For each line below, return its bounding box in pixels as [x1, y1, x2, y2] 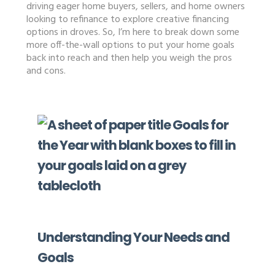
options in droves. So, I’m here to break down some [26, 24, 239, 41]
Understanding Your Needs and [37, 228, 230, 246]
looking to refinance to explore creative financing [26, 11, 229, 28]
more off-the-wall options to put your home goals [26, 37, 234, 53]
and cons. [26, 63, 66, 79]
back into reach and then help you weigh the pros [26, 50, 232, 66]
